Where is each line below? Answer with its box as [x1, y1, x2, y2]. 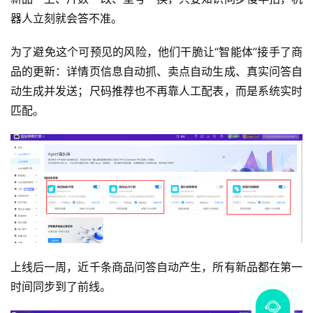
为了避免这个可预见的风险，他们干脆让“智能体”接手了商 [10, 44, 303, 59]
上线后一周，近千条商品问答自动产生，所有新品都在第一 [10, 259, 303, 274]
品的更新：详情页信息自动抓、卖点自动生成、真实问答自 [10, 64, 303, 78]
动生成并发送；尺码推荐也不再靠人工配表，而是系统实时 [10, 83, 303, 98]
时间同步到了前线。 [10, 279, 111, 293]
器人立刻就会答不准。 [10, 10, 122, 25]
